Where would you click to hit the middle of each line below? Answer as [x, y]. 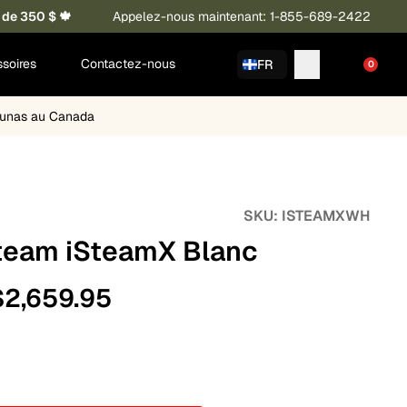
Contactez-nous [129, 64]
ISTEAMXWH [326, 215]
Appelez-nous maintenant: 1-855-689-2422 [242, 16]
